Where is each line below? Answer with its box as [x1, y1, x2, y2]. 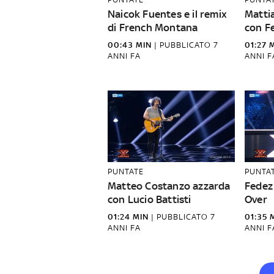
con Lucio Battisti [108, 193, 191, 206]
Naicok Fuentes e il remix [108, 8, 227, 20]
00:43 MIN [108, 40, 152, 50]
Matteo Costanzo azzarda [108, 180, 231, 192]
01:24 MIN [108, 212, 149, 221]
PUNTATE [108, 167, 144, 176]
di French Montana [108, 21, 198, 34]
